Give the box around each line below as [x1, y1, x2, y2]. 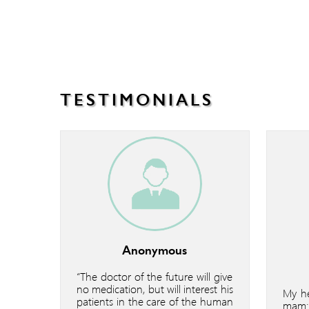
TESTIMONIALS [60, 90, 214, 110]
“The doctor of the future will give [77, 268, 233, 283]
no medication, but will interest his [77, 281, 233, 296]
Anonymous [122, 242, 188, 258]
